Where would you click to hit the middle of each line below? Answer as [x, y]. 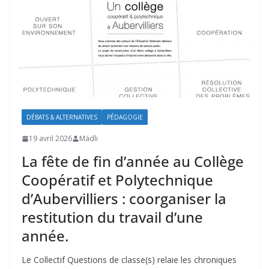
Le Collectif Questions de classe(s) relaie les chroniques [129, 260]
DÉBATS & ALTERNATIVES [62, 117]
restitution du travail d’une [112, 217]
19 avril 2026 [50, 139]
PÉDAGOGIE [125, 117]
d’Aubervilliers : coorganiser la [124, 199]
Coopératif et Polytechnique [117, 180]
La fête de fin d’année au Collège [133, 162]
